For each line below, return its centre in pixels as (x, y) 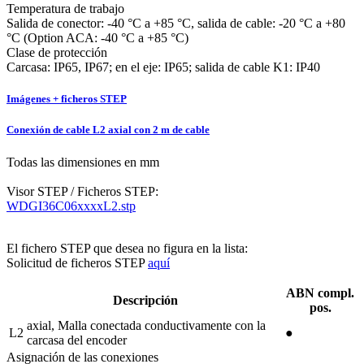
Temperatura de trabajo (65, 9)
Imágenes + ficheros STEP (67, 99)
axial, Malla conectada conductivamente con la (146, 325)
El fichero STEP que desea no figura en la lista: (127, 248)
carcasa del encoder (77, 340)
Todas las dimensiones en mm (83, 162)
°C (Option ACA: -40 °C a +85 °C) (97, 38)
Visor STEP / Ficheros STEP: (82, 191)
